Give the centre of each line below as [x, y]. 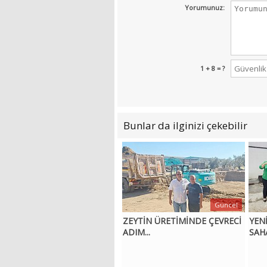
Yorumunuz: [205, 8]
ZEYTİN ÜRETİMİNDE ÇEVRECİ [182, 221]
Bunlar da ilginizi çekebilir [185, 126]
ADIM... [137, 232]
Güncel [226, 205]
